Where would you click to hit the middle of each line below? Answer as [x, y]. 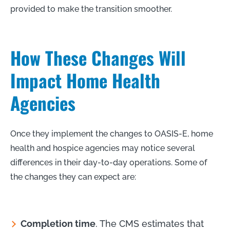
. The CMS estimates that [150, 223]
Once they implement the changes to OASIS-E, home [112, 133]
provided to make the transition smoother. [91, 9]
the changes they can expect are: [73, 177]
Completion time [58, 223]
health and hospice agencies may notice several [103, 148]
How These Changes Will [98, 57]
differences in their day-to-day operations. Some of [109, 162]
